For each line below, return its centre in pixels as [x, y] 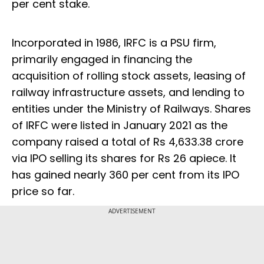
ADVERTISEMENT [132, 211]
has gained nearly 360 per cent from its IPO [126, 175]
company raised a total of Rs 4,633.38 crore [128, 142]
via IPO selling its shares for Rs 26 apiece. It [124, 159]
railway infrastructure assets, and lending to [128, 93]
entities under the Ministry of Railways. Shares [131, 109]
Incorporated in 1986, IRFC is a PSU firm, [114, 43]
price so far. [43, 192]
